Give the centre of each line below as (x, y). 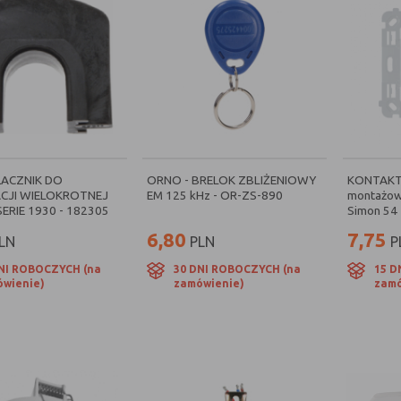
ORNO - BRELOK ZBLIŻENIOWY (232, 180)
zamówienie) (209, 283)
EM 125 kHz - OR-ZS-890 (215, 195)
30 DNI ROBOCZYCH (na (238, 269)
